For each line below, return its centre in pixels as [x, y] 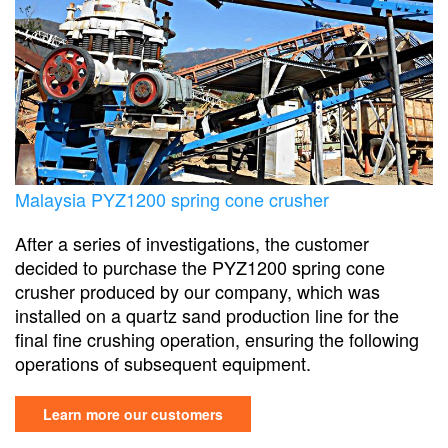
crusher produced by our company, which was [197, 290]
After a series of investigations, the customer [192, 242]
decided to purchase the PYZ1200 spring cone [200, 266]
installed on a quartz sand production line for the [207, 314]
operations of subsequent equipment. [163, 362]
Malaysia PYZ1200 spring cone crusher [172, 198]
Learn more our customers [133, 413]
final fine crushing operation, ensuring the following [217, 338]
